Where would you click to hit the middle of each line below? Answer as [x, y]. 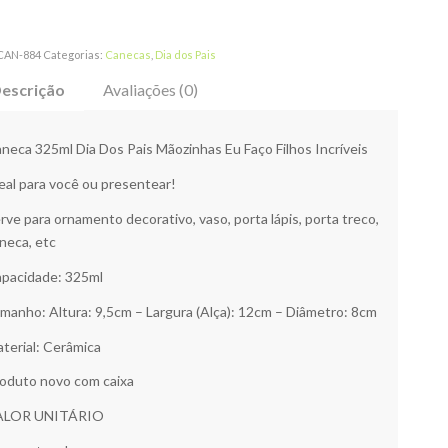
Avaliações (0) [151, 90]
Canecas [128, 55]
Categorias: [74, 55]
